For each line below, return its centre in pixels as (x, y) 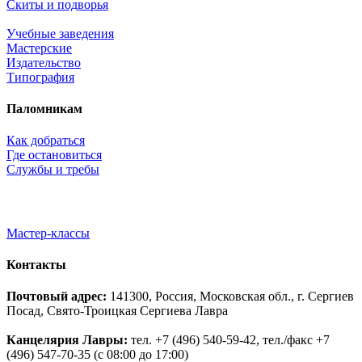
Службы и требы (53, 170)
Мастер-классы (48, 233)
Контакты (36, 264)
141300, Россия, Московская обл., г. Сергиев (230, 297)
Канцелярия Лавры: (67, 340)
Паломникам (44, 108)
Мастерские (39, 48)
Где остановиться (54, 155)
